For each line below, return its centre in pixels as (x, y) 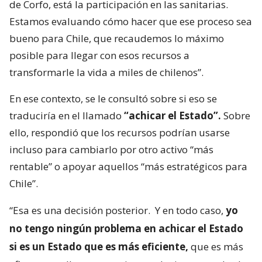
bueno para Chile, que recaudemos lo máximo (117, 39)
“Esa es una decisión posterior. (81, 211)
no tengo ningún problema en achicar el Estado (126, 229)
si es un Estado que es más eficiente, (99, 247)
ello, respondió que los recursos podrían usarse (120, 133)
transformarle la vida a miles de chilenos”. (106, 73)
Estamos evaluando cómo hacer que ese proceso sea (131, 22)
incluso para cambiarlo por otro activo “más (111, 150)
